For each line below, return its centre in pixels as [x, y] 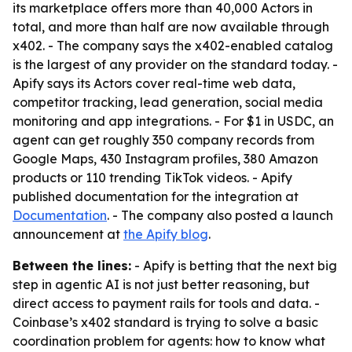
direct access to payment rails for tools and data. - [166, 303]
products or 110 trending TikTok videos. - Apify [152, 178]
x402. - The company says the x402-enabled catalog [173, 46]
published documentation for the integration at [156, 196]
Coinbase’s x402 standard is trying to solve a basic [165, 322]
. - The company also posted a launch [220, 215]
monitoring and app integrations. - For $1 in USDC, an [173, 121]
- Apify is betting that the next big [234, 266]
